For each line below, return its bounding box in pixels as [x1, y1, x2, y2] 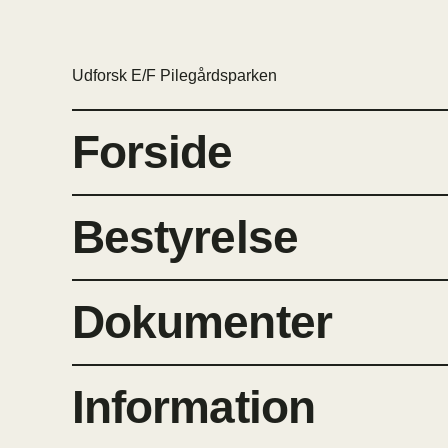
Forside [71, 126, 233, 179]
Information [71, 381, 315, 434]
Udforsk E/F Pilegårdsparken [71, 67, 277, 85]
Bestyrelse [71, 211, 298, 264]
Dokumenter [71, 296, 332, 349]
